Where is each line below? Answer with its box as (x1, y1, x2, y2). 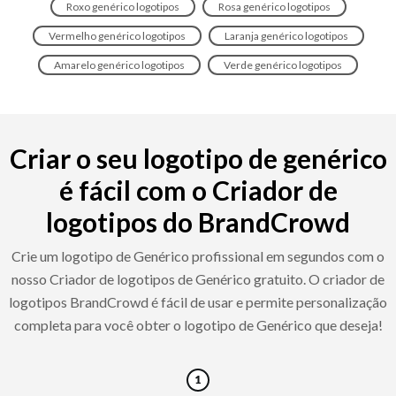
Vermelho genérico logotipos (48, 28, 186, 42)
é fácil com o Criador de (58, 173, 338, 206)
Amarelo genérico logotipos (54, 57, 185, 72)
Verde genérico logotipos (224, 57, 342, 72)
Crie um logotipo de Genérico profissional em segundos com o (11, 247, 385, 264)
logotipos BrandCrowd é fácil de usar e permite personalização (9, 293, 387, 310)
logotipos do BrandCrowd (46, 205, 350, 238)
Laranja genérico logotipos (224, 28, 348, 42)
